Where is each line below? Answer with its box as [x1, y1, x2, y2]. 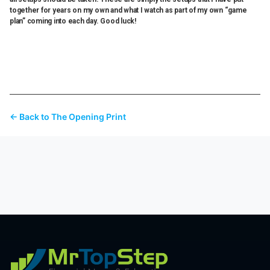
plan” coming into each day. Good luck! [10, 16, 136, 25]
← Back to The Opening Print [10, 111, 126, 122]
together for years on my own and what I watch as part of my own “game [10, 5, 247, 14]
